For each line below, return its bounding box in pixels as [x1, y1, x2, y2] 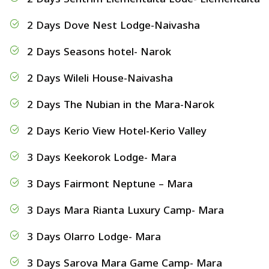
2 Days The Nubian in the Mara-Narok [27, 97, 214, 112]
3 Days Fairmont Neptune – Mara [27, 177, 193, 191]
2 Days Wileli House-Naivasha [27, 71, 173, 85]
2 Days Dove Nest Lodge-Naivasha [27, 18, 200, 32]
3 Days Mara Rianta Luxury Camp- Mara [27, 203, 224, 217]
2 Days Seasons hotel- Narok [27, 44, 171, 59]
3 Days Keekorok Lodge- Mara [27, 150, 177, 165]
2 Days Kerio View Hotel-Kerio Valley [27, 124, 207, 138]
